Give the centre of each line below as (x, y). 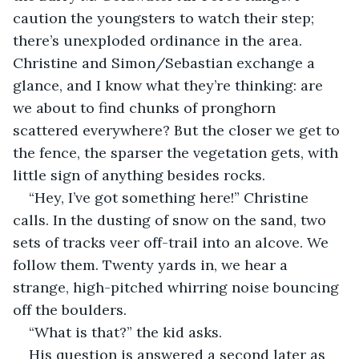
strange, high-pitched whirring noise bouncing (178, 287)
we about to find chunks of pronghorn (146, 107)
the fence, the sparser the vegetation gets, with (177, 152)
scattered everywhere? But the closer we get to (178, 130)
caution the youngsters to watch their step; (165, 18)
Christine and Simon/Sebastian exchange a (166, 63)
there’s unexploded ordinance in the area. (159, 40)
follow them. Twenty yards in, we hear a (152, 264)
